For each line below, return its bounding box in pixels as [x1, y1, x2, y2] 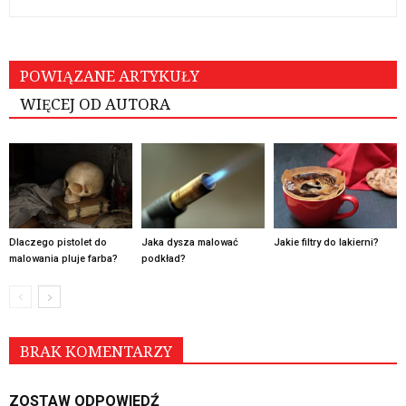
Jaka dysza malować [140, 236, 238, 248]
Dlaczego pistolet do [9, 236, 107, 248]
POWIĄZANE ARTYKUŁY [20, 67, 199, 85]
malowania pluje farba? [9, 252, 118, 265]
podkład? [140, 252, 186, 265]
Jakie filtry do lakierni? [273, 236, 379, 248]
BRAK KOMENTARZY [20, 342, 172, 361]
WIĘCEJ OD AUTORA [20, 95, 170, 113]
